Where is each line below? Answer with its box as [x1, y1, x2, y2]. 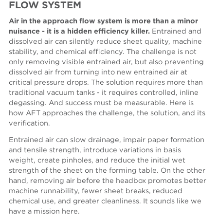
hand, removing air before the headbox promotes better [9, 177, 207, 185]
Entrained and [150, 28, 202, 36]
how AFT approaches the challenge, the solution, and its [9, 109, 206, 117]
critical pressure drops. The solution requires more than [9, 79, 203, 87]
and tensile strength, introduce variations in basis [9, 146, 182, 154]
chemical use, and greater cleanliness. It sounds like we [9, 198, 202, 205]
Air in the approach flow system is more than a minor [9, 18, 199, 25]
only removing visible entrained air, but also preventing [9, 58, 204, 66]
